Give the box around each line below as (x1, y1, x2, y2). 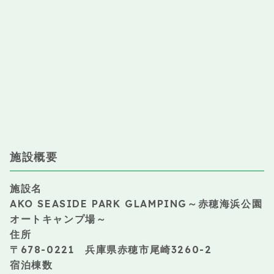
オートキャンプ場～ (10, 213, 107, 226)
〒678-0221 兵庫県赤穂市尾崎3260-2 (10, 243, 212, 256)
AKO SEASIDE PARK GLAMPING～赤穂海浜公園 (10, 198, 263, 210)
